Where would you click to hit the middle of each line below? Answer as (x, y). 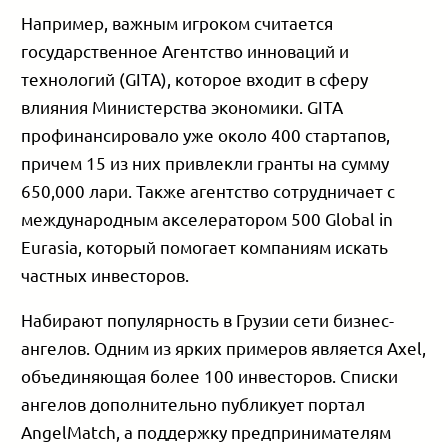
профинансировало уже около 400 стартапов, (206, 134)
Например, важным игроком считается (177, 22)
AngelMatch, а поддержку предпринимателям (206, 431)
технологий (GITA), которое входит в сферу (195, 78)
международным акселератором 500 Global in (207, 218)
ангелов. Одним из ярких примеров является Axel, (224, 347)
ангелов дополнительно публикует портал (193, 403)
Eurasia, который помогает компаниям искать (205, 246)
